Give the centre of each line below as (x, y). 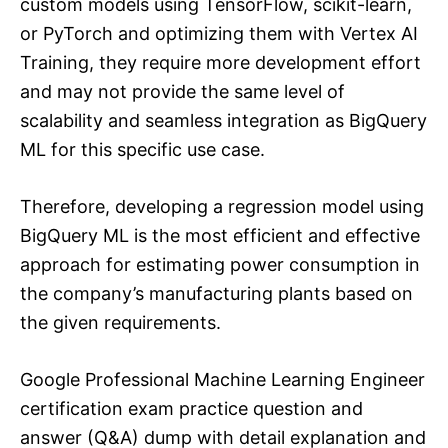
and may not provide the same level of (182, 91)
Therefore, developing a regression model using (222, 206)
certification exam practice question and (191, 408)
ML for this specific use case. (142, 149)
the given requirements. (120, 322)
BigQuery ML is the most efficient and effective (220, 235)
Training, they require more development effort (220, 62)
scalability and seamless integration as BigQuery (223, 120)
